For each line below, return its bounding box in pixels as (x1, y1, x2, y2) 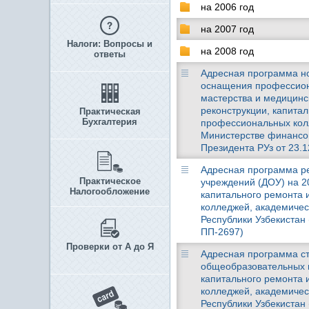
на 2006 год (201, 1, 254, 12)
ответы (94, 49, 126, 59)
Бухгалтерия (82, 117, 137, 127)
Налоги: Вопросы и (67, 39, 152, 49)
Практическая (79, 106, 141, 117)
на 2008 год (201, 46, 254, 57)
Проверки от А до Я (66, 241, 154, 252)
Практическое (79, 176, 141, 186)
